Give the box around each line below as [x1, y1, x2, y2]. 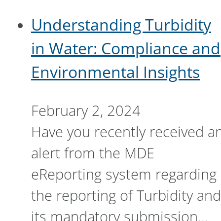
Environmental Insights [31, 61, 200, 82]
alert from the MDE [31, 143, 154, 162]
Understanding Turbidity [31, 13, 211, 35]
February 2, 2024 [31, 100, 141, 120]
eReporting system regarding [31, 164, 217, 184]
